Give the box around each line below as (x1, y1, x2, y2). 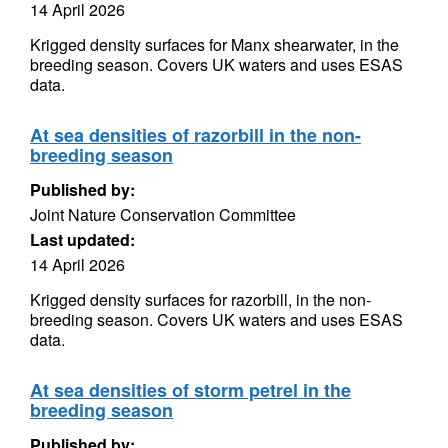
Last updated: (30, 228, 135, 251)
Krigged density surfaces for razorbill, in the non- (30, 288, 371, 311)
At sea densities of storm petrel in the (30, 377, 351, 403)
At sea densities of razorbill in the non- (30, 122, 361, 148)
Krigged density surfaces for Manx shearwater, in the (30, 33, 399, 56)
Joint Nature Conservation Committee (30, 203, 296, 226)
